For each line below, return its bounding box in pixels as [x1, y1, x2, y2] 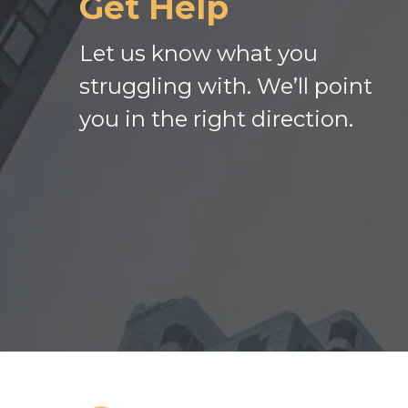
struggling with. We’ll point [79, 73, 372, 99]
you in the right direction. [79, 106, 353, 132]
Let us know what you [79, 40, 318, 66]
